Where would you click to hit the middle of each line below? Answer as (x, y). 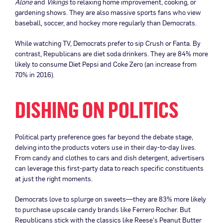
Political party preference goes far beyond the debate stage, (104, 137)
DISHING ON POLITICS (97, 110)
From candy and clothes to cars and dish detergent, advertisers (110, 158)
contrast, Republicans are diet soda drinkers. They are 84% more (111, 54)
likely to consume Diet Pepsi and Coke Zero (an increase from (106, 64)
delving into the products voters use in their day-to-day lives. (106, 147)
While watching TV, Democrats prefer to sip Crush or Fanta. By (108, 43)
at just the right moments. (54, 178)
